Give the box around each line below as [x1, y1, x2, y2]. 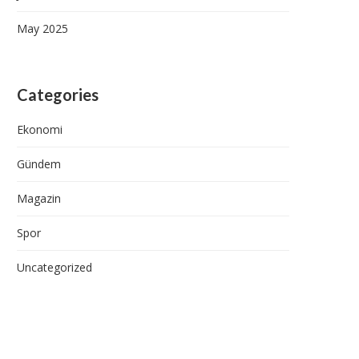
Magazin [17, 191, 61, 207]
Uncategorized [17, 260, 92, 276]
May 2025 [17, 21, 68, 37]
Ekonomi [17, 122, 63, 138]
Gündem [17, 156, 61, 172]
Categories [17, 85, 99, 105]
